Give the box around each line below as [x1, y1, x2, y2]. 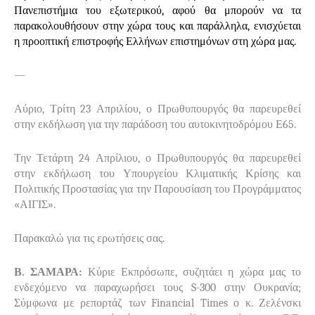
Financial [151, 296, 194, 309]
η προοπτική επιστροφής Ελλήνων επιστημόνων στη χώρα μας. [14, 34, 296, 48]
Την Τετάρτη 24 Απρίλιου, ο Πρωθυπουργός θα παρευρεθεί [14, 151, 301, 165]
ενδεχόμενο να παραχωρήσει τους [14, 281, 191, 294]
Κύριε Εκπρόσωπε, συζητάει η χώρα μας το [82, 265, 301, 278]
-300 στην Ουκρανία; [196, 281, 301, 294]
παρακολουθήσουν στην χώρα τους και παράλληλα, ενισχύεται [14, 19, 301, 32]
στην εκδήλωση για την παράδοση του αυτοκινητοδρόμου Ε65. [14, 117, 296, 131]
